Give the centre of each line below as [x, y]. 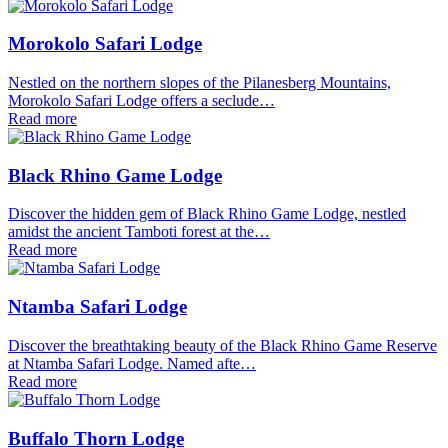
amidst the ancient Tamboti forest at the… [139, 232]
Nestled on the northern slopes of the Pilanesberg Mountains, [199, 82]
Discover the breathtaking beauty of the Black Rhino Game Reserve [222, 345]
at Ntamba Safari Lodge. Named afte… [132, 363]
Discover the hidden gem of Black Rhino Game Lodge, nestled [207, 214]
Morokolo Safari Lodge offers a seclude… [141, 100]
